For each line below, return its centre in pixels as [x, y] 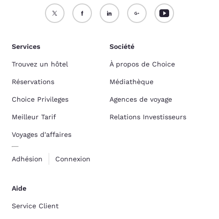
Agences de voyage [141, 99]
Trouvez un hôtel [40, 64]
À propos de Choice [142, 64]
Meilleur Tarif [34, 117]
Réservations [33, 82]
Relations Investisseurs [148, 117]
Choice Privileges [40, 99]
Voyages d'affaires [42, 134]
